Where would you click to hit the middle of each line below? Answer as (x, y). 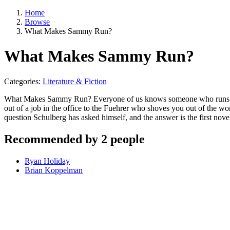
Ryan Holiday (47, 161)
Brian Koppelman (54, 170)
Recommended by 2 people (74, 139)
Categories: (23, 81)
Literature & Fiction (75, 81)
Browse (37, 22)
